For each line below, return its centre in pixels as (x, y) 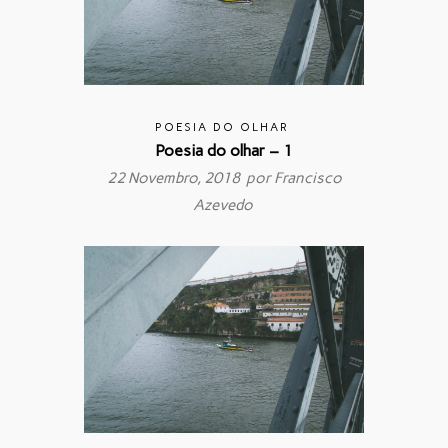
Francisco (307, 178)
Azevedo (222, 205)
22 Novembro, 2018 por (190, 178)
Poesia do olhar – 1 (224, 151)
